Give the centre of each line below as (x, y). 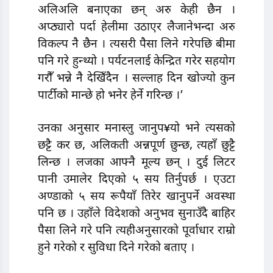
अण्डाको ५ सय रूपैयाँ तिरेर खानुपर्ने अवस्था (136, 197)
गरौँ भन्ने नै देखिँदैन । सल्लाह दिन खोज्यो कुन (136, 79)
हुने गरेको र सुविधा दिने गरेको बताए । (116, 249)
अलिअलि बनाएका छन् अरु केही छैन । (136, 11)
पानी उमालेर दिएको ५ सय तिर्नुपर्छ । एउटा (136, 180)
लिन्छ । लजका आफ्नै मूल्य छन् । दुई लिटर (136, 163)
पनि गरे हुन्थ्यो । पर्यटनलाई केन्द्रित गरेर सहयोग (136, 62)
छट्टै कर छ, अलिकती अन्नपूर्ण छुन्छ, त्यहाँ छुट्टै (136, 146)
